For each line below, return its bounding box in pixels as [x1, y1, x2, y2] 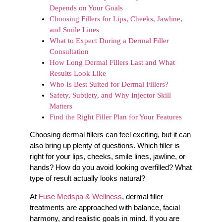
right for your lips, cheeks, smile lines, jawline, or [30, 152, 185, 161]
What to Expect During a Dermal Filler [50, 37, 169, 45]
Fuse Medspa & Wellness [37, 192, 122, 201]
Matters [50, 102, 72, 110]
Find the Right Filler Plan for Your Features [50, 113, 182, 121]
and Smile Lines [50, 26, 99, 34]
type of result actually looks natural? [30, 174, 145, 183]
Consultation [50, 48, 89, 55]
